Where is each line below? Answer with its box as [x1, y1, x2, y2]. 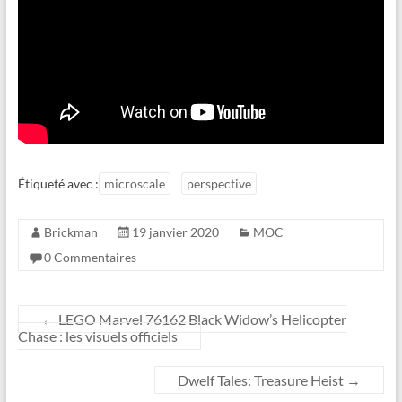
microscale [103, 176, 165, 192]
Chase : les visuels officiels [17, 328, 178, 345]
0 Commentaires [43, 249, 136, 266]
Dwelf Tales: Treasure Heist [178, 371, 347, 389]
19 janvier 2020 [131, 224, 219, 240]
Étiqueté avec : [17, 176, 99, 192]
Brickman [43, 224, 98, 240]
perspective [186, 176, 251, 192]
